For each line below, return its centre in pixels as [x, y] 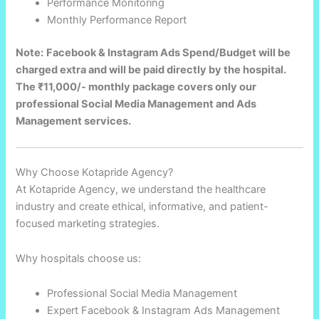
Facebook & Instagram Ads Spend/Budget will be [169, 53]
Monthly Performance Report [117, 20]
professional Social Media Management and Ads [136, 104]
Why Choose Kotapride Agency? [95, 172]
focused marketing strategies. [88, 223]
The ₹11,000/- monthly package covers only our [136, 87]
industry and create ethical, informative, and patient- [142, 206]
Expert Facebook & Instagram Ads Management [164, 310]
